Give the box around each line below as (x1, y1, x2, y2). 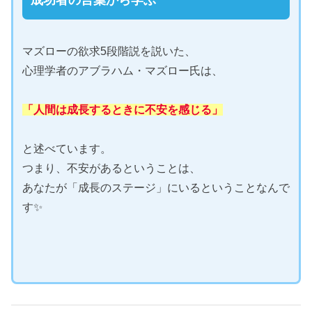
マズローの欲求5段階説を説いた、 (22, 45, 196, 58)
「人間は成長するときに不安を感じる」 (22, 104, 223, 116)
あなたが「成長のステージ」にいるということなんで (22, 182, 290, 194)
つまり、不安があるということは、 (22, 162, 201, 175)
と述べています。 (22, 143, 111, 155)
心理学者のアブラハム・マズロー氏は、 (22, 65, 223, 77)
